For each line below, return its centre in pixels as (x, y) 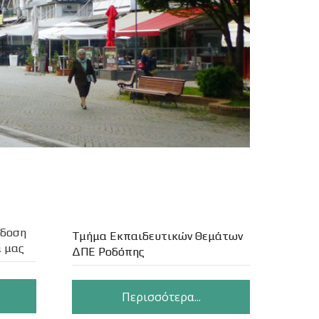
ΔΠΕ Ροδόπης (108, 252)
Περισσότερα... (161, 296)
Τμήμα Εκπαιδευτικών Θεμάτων (157, 236)
